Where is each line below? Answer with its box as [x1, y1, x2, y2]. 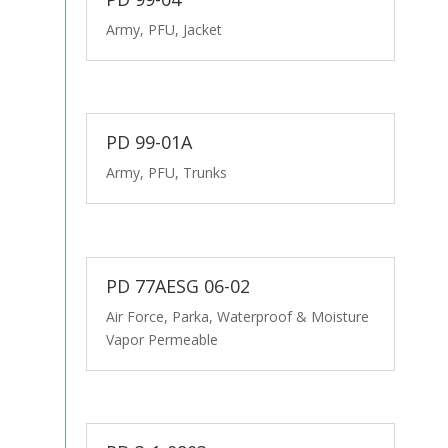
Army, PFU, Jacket [105, 19, 222, 39]
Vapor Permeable [105, 329, 218, 349]
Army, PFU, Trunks [105, 163, 227, 183]
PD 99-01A [105, 130, 192, 155]
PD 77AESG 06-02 [105, 273, 250, 298]
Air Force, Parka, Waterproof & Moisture [105, 306, 369, 326]
